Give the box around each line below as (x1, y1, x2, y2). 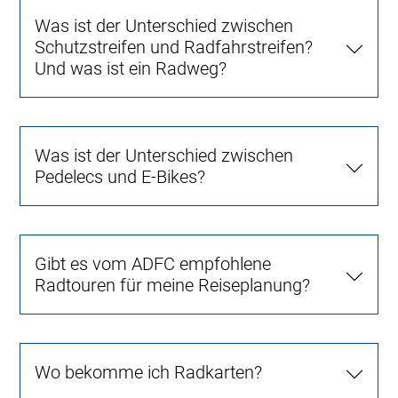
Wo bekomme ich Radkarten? (35, 361, 263, 383)
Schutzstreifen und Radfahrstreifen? (35, 36, 314, 58)
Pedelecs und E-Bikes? (35, 165, 206, 187)
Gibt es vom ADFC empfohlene (35, 252, 272, 275)
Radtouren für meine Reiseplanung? (35, 274, 311, 296)
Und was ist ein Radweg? (35, 57, 227, 79)
